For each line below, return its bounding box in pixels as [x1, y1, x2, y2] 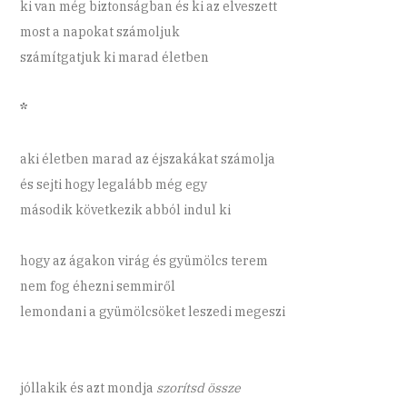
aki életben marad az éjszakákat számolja [20, 151, 276, 168]
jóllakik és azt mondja [20, 380, 157, 397]
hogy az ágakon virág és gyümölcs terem [20, 253, 269, 270]
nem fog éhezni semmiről [20, 278, 176, 295]
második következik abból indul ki [20, 202, 232, 219]
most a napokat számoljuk [20, 24, 181, 41]
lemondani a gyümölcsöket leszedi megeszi [20, 303, 286, 321]
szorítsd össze [156, 380, 242, 397]
